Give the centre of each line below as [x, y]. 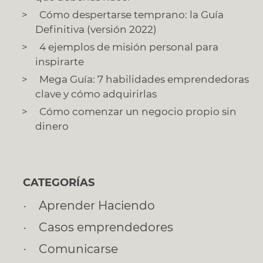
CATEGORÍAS [59, 183]
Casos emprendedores [106, 227]
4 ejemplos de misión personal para [129, 47]
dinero [52, 127]
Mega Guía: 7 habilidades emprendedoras [144, 80]
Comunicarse [79, 248]
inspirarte [60, 62]
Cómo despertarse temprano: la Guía [131, 15]
